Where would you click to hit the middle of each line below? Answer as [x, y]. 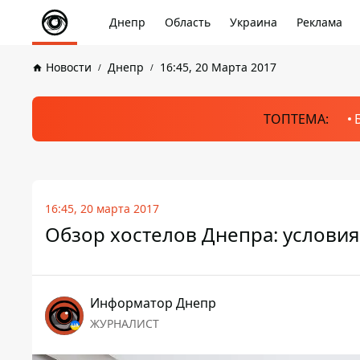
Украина [254, 22]
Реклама [319, 22]
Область [188, 22]
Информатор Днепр [153, 303]
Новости [69, 67]
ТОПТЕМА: [296, 119]
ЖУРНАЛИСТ [125, 323]
